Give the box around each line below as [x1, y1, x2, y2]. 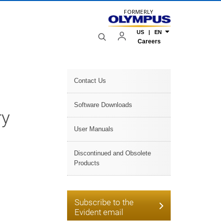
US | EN [137, 29, 162, 36]
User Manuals [74, 125, 113, 133]
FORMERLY [124, 7, 153, 15]
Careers [138, 38, 161, 45]
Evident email [74, 207, 123, 217]
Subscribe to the [74, 197, 134, 207]
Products [74, 159, 100, 167]
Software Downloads [74, 101, 132, 109]
